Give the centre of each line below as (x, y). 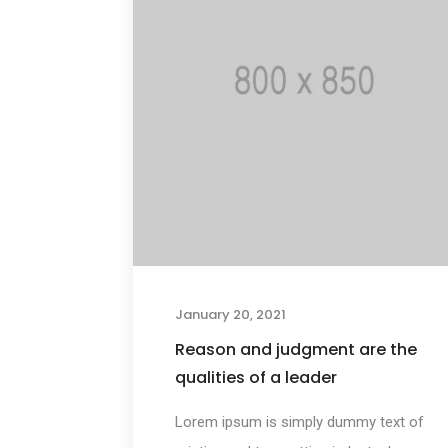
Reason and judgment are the (295, 350)
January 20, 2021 (230, 315)
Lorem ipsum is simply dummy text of (299, 422)
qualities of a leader (255, 378)
